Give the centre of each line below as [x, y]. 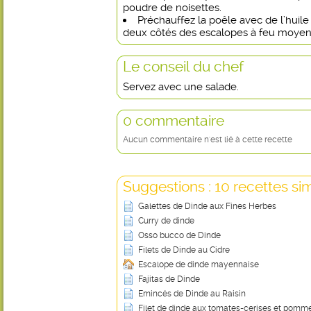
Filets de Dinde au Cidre [184, 250]
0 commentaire [174, 120]
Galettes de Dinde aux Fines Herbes [207, 206]
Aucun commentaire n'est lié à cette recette [208, 140]
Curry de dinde [166, 221]
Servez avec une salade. [181, 87]
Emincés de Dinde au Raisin [192, 294]
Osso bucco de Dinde [179, 235]
